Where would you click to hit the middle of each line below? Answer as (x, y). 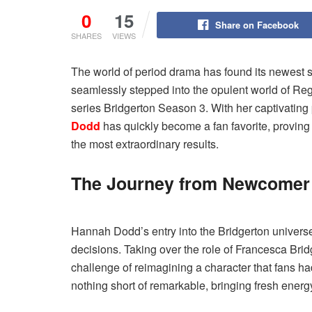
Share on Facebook (257, 24)
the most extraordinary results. (145, 143)
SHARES (86, 35)
